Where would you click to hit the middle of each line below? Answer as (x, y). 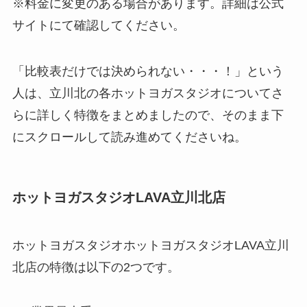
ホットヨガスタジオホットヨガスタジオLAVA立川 (150, 245)
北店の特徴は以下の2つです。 (96, 267)
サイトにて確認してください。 (98, 25)
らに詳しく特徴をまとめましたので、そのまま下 (148, 115)
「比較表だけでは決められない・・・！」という (148, 72)
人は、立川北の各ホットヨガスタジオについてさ (148, 94)
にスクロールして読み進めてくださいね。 (129, 137)
